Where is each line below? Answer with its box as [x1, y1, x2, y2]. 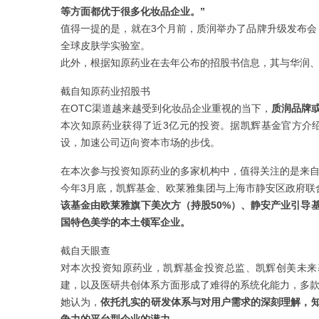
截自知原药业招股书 [61, 85, 150, 97]
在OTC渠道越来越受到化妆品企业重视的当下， [61, 103, 271, 114]
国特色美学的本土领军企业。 [61, 216, 190, 228]
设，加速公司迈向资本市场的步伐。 [61, 137, 220, 148]
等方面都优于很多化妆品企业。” [61, 6, 205, 17]
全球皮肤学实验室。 [61, 40, 150, 51]
